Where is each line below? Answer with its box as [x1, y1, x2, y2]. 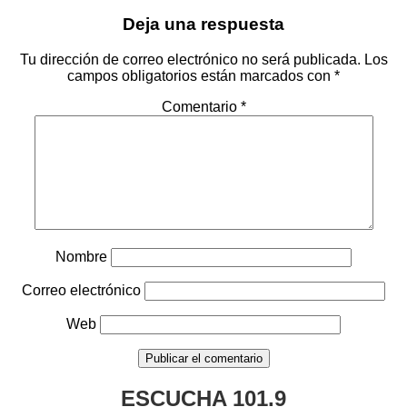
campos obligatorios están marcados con [67, 67, 334, 84]
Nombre [55, 248, 107, 264]
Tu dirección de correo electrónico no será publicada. [19, 51, 361, 67]
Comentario [161, 98, 241, 114]
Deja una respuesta [123, 14, 284, 34]
